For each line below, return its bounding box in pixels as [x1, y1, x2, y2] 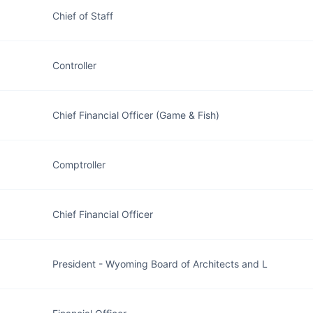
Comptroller [52, 159, 105, 170]
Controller [52, 59, 96, 71]
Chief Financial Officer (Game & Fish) [52, 109, 219, 121]
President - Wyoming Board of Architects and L [52, 258, 268, 270]
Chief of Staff [52, 10, 113, 22]
